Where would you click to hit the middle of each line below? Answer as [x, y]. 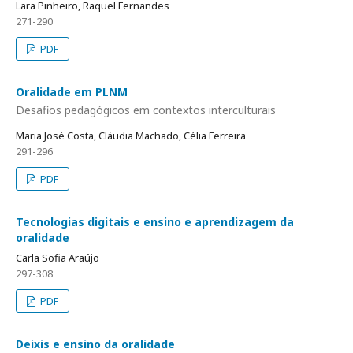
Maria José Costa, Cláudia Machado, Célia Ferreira [131, 136]
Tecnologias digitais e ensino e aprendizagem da [155, 222]
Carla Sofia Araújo [58, 258]
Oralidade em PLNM [72, 91]
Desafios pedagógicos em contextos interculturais [146, 110]
